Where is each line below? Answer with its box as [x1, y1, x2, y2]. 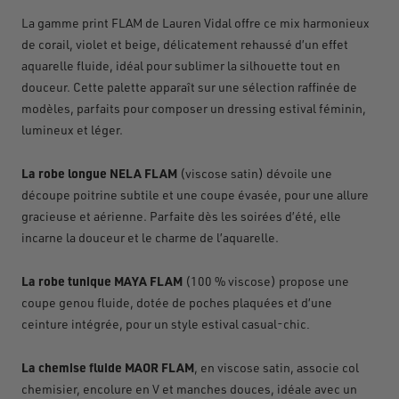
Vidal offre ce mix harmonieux [204, 14, 370, 30]
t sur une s [191, 78, 248, 94]
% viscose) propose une [215, 273, 349, 289]
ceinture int [21, 315, 86, 331]
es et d [271, 294, 308, 310]
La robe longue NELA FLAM [21, 164, 177, 181]
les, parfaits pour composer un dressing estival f [53, 100, 323, 116]
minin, [330, 100, 366, 116]
